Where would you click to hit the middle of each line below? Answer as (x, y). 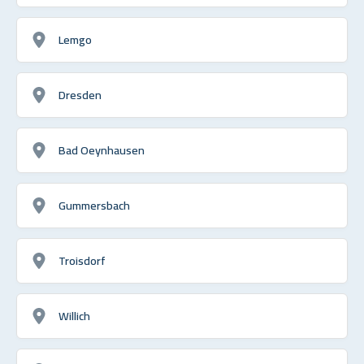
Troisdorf (82, 260)
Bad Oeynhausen (102, 149)
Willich (74, 315)
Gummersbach (94, 205)
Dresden (80, 94)
